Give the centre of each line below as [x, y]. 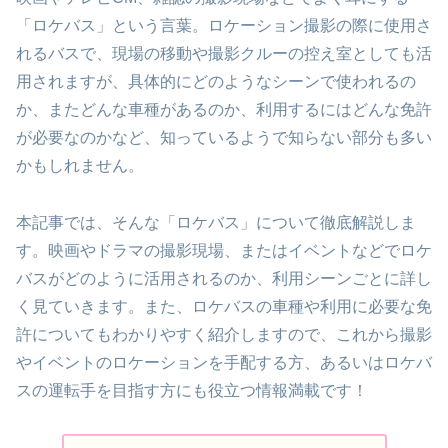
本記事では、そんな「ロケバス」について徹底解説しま [216, 222]
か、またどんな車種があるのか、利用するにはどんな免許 [224, 110]
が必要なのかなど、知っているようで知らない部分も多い [224, 138]
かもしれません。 [80, 166]
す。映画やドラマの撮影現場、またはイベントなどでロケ [224, 250]
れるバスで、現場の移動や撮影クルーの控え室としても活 [224, 54]
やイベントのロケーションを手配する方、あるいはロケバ [224, 362]
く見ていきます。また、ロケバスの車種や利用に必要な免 [224, 306]
